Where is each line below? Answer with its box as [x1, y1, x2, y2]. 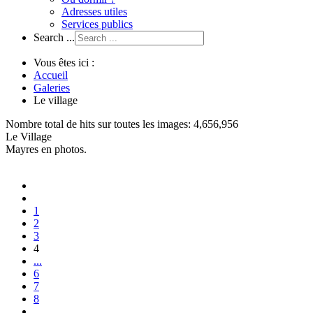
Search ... [34, 31, 75, 43]
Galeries [34, 82, 70, 94]
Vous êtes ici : [34, 57, 94, 68]
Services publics [61, 18, 133, 30]
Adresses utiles [61, 6, 127, 17]
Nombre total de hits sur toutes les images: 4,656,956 [6, 118, 238, 130]
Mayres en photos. [6, 143, 87, 155]
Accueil [34, 69, 68, 81]
